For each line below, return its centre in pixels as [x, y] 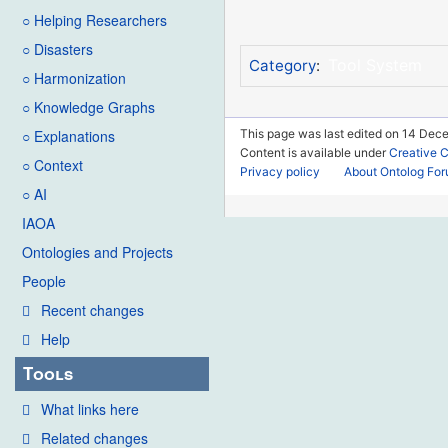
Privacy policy [280, 171]
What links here [90, 408]
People [44, 281]
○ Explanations [68, 136]
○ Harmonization [74, 78]
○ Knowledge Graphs [88, 107]
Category [282, 66]
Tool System [374, 65]
